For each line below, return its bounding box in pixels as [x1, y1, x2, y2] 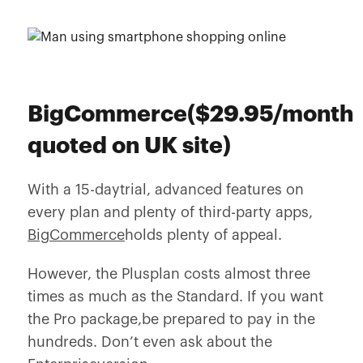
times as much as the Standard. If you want [27, 289, 323, 304]
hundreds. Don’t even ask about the [27, 335, 272, 349]
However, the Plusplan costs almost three [27, 267, 310, 281]
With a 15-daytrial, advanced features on [27, 182, 304, 197]
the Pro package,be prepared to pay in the [27, 312, 315, 327]
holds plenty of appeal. [124, 228, 282, 242]
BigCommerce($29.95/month [27, 103, 353, 126]
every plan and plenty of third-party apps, [27, 205, 313, 220]
